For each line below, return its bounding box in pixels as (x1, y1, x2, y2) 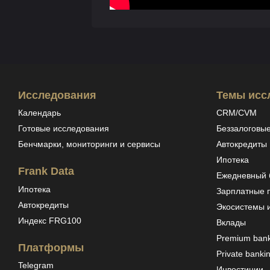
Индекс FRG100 (18, 215, 81, 225)
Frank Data (18, 165, 74, 178)
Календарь (18, 108, 61, 118)
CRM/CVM (216, 108, 257, 118)
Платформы (18, 241, 84, 254)
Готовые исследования (18, 124, 109, 134)
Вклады (216, 218, 246, 228)
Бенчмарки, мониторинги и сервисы (18, 139, 160, 149)
